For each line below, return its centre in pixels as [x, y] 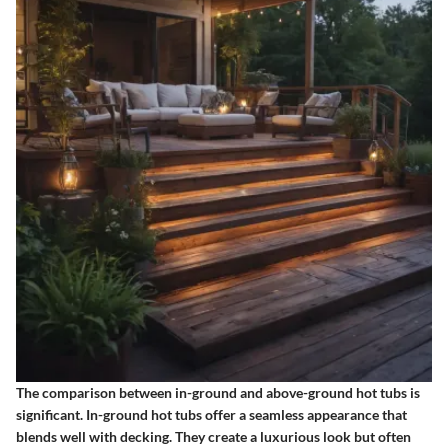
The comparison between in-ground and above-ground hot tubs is [218, 392]
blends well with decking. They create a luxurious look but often [213, 436]
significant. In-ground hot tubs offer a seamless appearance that [211, 414]
